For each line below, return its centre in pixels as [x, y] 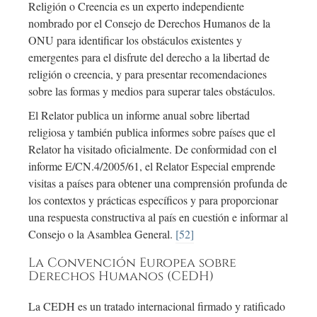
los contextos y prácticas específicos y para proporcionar [153, 200]
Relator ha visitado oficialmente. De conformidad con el [152, 149]
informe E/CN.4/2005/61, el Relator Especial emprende [152, 166]
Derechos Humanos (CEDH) [121, 277]
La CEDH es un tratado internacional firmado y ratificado [157, 306]
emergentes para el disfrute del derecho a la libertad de [149, 57]
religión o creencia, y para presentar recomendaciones [148, 74]
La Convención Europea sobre [132, 264]
